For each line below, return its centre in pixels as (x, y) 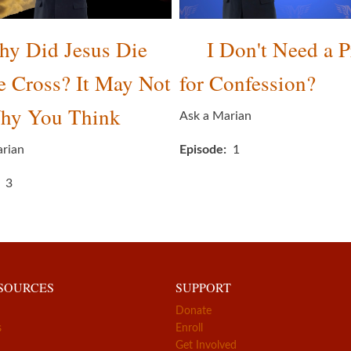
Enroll (189, 329)
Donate (194, 311)
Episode (201, 150)
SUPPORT (203, 288)
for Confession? (248, 83)
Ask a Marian (215, 116)
